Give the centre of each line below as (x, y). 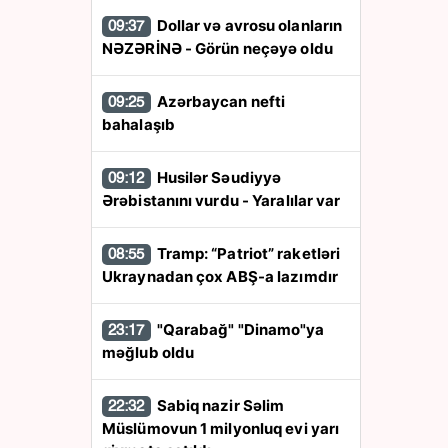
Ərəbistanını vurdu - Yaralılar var (221, 200)
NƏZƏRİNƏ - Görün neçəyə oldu (217, 48)
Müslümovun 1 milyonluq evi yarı (221, 428)
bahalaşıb (138, 124)
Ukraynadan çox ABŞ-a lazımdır (220, 276)
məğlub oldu (148, 352)
